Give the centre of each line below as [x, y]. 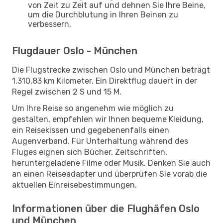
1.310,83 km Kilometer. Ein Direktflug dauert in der [105, 81]
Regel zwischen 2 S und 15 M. [67, 92]
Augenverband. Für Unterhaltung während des [100, 141]
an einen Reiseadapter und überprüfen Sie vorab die [110, 174]
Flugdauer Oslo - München [75, 51]
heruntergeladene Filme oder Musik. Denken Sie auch [111, 163]
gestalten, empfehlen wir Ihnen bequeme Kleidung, [108, 119]
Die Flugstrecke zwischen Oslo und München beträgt [111, 70]
